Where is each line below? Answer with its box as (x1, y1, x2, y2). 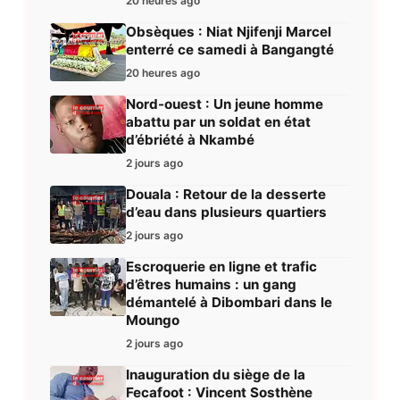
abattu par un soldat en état (126, 113, 311, 131)
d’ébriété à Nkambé (126, 131, 254, 149)
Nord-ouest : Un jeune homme (126, 96, 323, 113)
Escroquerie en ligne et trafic (126, 258, 317, 276)
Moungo (126, 312, 179, 329)
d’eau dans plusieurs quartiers (126, 204, 327, 221)
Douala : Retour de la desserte (126, 186, 326, 204)
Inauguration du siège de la (126, 366, 305, 384)
